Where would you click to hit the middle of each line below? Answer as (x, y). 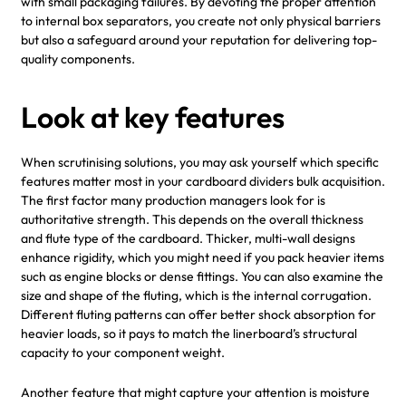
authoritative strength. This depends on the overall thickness (192, 219)
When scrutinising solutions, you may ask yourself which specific (200, 162)
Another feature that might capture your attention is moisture (195, 392)
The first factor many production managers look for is (173, 200)
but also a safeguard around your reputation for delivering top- (199, 39)
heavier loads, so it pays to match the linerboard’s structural (189, 333)
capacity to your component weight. (123, 352)
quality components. (78, 58)
